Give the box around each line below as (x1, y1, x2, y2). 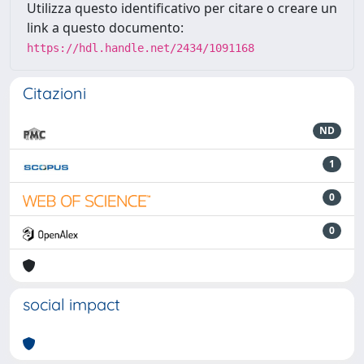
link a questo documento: (27, 19, 184, 37)
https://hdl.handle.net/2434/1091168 (27, 41, 254, 54)
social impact (23, 294, 120, 314)
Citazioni (23, 83, 86, 103)
